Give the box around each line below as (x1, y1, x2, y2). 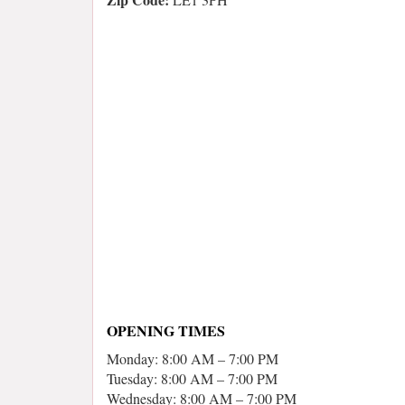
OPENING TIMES (107, 320, 225, 342)
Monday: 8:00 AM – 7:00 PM (107, 349, 278, 369)
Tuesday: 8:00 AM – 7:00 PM (107, 369, 278, 389)
